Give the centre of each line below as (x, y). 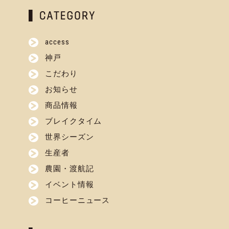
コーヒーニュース (78, 200)
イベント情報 (70, 185)
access (57, 42)
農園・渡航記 (70, 169)
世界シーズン (70, 137)
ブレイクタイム (74, 121)
